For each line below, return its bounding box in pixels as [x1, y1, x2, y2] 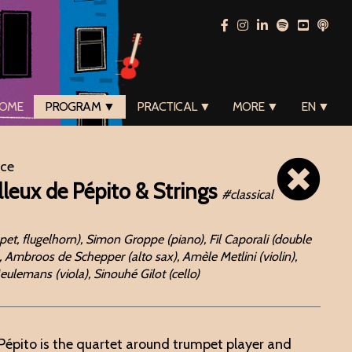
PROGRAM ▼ [44, 99, 115, 114]
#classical [222, 187, 274, 202]
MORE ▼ [232, 99, 279, 114]
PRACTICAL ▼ [136, 99, 211, 114]
